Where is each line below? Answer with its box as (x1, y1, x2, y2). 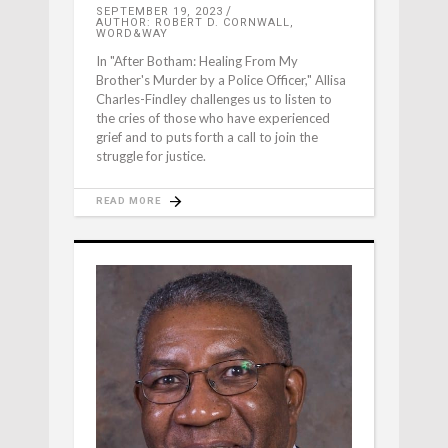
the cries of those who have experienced (96, 110, 330, 126)
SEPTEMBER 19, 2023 (96, 5, 223, 18)
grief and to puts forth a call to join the (96, 129, 318, 145)
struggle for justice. (96, 148, 206, 164)
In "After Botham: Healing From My (96, 53, 298, 69)
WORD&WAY (96, 27, 168, 40)
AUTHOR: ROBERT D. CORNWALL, (96, 16, 294, 29)
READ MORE (96, 195, 161, 206)
